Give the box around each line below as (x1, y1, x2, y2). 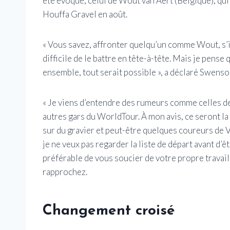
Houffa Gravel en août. (43, 9, 127, 20)
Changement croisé (43, 204, 175, 219)
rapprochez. (43, 166, 87, 178)
